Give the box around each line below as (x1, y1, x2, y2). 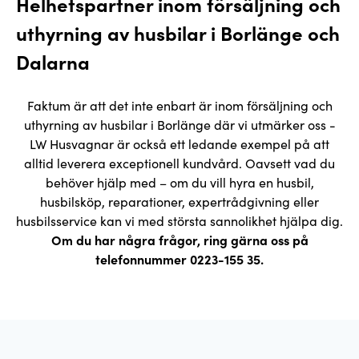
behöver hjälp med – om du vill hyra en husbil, (45, 173, 314, 191)
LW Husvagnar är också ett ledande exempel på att (30, 135, 329, 152)
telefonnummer (95, 250, 190, 268)
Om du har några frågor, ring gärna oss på (50, 231, 309, 248)
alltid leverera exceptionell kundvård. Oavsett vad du (24, 154, 335, 171)
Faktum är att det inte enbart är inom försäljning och (26, 96, 333, 114)
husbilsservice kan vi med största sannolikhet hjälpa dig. (16, 212, 343, 229)
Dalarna (16, 48, 90, 75)
